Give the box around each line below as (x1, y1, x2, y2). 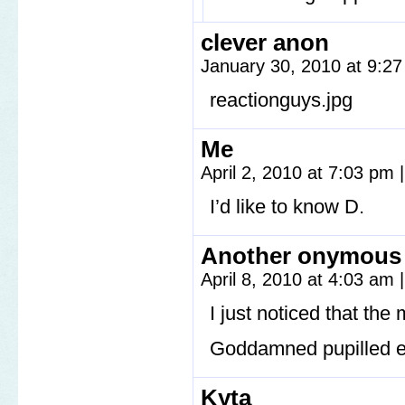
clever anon (201, 30, 329, 56)
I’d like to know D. (210, 195, 364, 219)
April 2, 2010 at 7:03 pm (201, 163, 400, 184)
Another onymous (201, 243, 401, 269)
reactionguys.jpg (210, 89, 353, 112)
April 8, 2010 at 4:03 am (201, 269, 400, 290)
